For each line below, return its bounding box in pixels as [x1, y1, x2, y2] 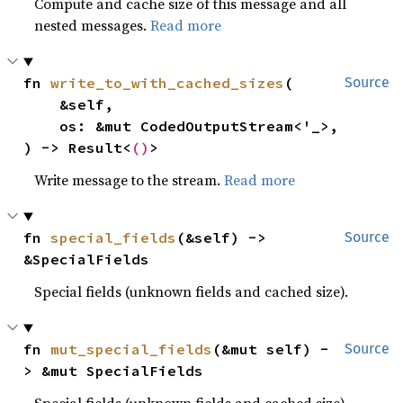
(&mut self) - [212, 340, 330, 359]
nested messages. [34, 15, 151, 36]
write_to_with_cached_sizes [50, 74, 285, 93]
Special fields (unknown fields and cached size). [34, 282, 349, 302]
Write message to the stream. [34, 170, 225, 191]
